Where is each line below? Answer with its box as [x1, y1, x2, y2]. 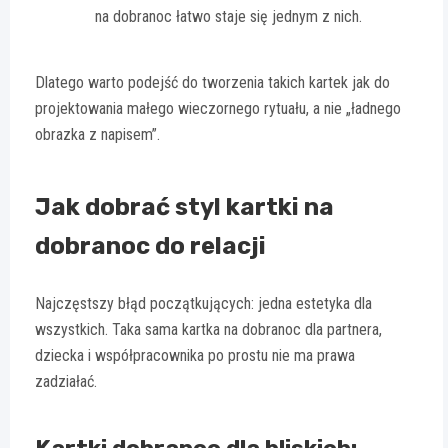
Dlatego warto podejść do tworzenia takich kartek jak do [35, 72, 390, 92]
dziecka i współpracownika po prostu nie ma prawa [35, 345, 355, 365]
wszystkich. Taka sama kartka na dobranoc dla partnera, [35, 319, 382, 339]
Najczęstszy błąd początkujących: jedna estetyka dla [35, 293, 372, 313]
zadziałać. [35, 371, 97, 391]
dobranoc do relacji [35, 231, 266, 260]
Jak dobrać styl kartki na [35, 192, 334, 221]
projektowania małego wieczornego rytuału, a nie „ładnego [35, 98, 401, 118]
